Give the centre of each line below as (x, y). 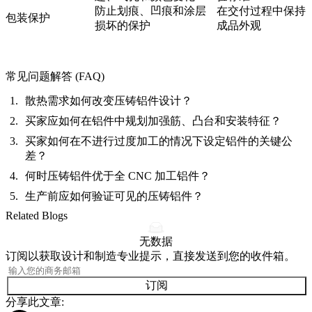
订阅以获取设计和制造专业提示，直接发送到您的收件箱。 (150, 256)
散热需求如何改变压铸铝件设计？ (109, 100)
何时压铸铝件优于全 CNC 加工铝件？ (118, 175)
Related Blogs (37, 215)
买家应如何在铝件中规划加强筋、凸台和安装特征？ (153, 120)
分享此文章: (35, 302)
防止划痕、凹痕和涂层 (150, 10)
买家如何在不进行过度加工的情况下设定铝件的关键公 (159, 141)
